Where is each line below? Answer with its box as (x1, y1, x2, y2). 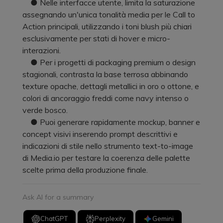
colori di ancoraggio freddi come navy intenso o (22, 93, 189, 103)
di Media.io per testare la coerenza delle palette (22, 152, 190, 163)
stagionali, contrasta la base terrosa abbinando (22, 69, 188, 79)
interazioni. (22, 45, 61, 55)
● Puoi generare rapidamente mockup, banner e (22, 116, 200, 127)
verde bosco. (22, 105, 68, 115)
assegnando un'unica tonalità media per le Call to (22, 9, 195, 19)
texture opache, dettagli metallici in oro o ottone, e (22, 81, 199, 91)
